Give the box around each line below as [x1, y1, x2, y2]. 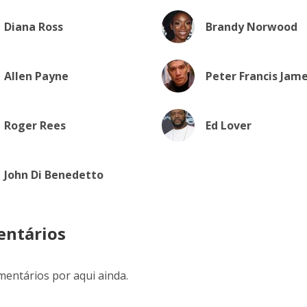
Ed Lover [205, 118, 251, 133]
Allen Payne [4, 69, 69, 84]
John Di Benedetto [4, 167, 103, 182]
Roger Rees [4, 118, 66, 133]
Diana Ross [4, 19, 63, 34]
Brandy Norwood [205, 19, 297, 34]
